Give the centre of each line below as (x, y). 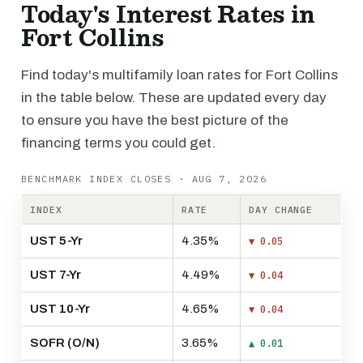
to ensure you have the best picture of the (155, 120)
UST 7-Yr (56, 275)
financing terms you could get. (118, 143)
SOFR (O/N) (65, 343)
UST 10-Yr (60, 309)
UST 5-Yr (56, 241)
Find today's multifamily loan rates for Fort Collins (179, 75)
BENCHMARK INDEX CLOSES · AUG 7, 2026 (144, 179)
